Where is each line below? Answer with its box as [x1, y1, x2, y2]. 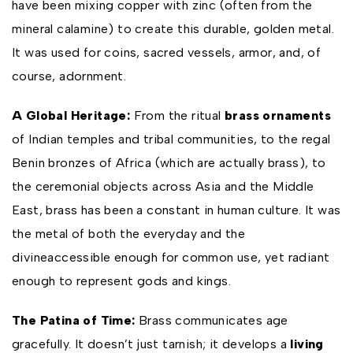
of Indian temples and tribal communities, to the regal [12, 132, 331, 147]
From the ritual [130, 108, 225, 123]
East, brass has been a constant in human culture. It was [12, 203, 341, 217]
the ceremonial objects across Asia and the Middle [12, 179, 314, 194]
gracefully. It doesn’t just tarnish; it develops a [12, 336, 291, 351]
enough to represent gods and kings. [12, 273, 231, 288]
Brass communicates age [135, 313, 288, 328]
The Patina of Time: [12, 313, 136, 328]
